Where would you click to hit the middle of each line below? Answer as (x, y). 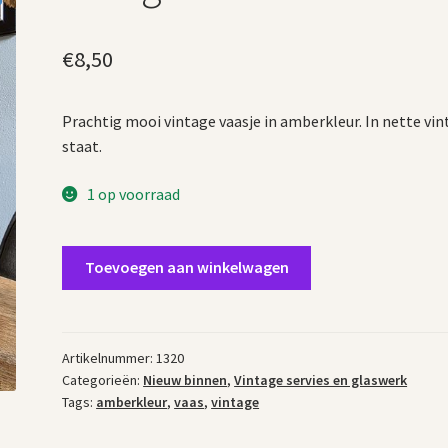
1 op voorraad (133, 193)
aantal (84, 331)
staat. (82, 146)
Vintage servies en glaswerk (321, 380)
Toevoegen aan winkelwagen (186, 267)
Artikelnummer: (109, 358)
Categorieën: (103, 380)
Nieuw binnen (185, 380)
